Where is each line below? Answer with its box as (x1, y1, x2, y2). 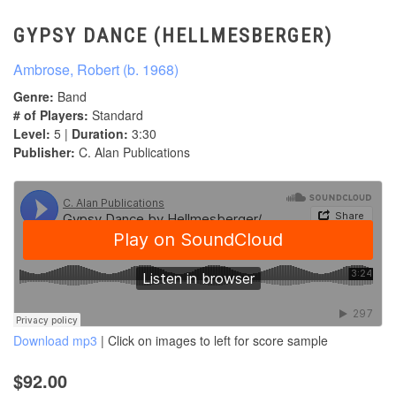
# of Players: (13, 106, 88, 125)
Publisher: (13, 143, 75, 162)
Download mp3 (13, 331, 97, 350)
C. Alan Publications (75, 143, 190, 162)
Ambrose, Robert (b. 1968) (13, 59, 179, 80)
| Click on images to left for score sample (97, 331, 328, 350)
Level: (13, 125, 50, 143)
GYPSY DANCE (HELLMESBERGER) (13, 25, 332, 48)
